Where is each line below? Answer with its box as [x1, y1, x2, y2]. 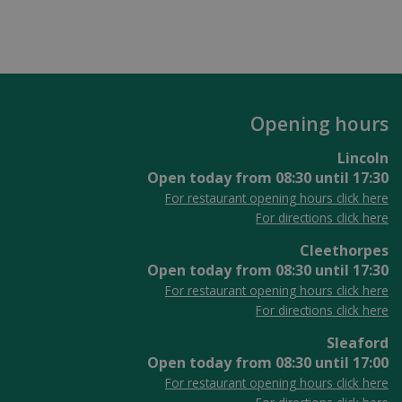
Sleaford [327, 332, 389, 353]
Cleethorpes [300, 240, 389, 260]
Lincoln [337, 147, 389, 168]
